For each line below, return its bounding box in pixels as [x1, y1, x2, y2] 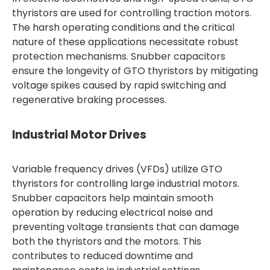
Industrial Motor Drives [12, 127, 146, 143]
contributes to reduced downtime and [12, 249, 193, 263]
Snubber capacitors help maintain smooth [12, 191, 213, 205]
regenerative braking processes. [12, 93, 166, 107]
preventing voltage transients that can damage [12, 220, 239, 234]
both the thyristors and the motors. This [12, 234, 201, 248]
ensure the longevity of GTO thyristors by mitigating [12, 64, 258, 78]
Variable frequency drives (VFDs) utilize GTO [12, 162, 222, 176]
